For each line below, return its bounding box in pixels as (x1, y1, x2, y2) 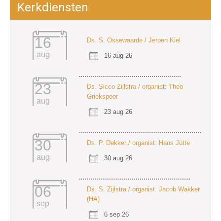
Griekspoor (87, 92, 118, 100)
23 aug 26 (104, 108, 132, 115)
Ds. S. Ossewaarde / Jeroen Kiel (87, 36, 181, 44)
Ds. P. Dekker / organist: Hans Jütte (87, 139, 190, 147)
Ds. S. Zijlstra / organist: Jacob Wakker (87, 185, 200, 193)
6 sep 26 (104, 210, 129, 218)
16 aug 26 (104, 51, 132, 59)
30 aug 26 (104, 154, 132, 162)
